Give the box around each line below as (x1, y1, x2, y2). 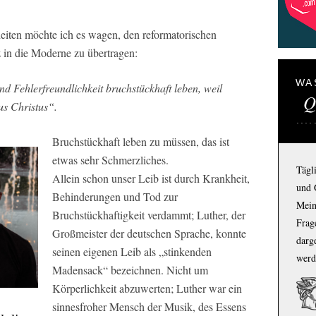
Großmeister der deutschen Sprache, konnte (52, 226, 246, 241)
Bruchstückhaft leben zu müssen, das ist (52, 134, 229, 149)
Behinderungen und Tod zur (52, 189, 178, 204)
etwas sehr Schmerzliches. (52, 152, 169, 167)
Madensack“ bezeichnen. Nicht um (52, 262, 208, 277)
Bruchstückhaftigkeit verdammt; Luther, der (52, 207, 245, 222)
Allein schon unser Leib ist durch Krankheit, (52, 171, 250, 186)
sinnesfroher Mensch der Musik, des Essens (52, 299, 246, 314)
